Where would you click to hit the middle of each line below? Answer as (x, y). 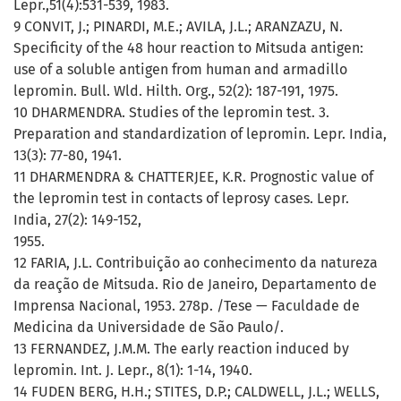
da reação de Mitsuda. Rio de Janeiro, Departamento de (195, 285)
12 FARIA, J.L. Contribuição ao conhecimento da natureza (196, 263)
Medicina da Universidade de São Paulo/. (149, 328)
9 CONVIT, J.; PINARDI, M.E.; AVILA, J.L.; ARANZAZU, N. (178, 27)
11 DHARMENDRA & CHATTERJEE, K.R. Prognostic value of (193, 177)
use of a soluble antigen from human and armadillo (180, 70)
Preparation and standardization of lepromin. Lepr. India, (200, 134)
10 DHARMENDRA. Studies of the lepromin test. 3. (171, 113)
